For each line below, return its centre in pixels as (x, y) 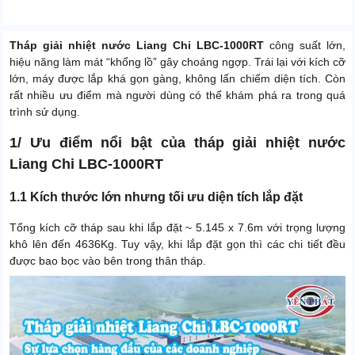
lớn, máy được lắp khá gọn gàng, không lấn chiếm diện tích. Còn (177, 79)
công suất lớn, (305, 46)
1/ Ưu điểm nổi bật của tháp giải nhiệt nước (177, 143)
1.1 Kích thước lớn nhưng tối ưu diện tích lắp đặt (156, 197)
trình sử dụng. (45, 112)
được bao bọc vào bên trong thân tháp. (108, 261)
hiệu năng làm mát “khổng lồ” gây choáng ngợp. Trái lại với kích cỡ (177, 62)
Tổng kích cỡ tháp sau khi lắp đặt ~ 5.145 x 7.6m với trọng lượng (177, 228)
